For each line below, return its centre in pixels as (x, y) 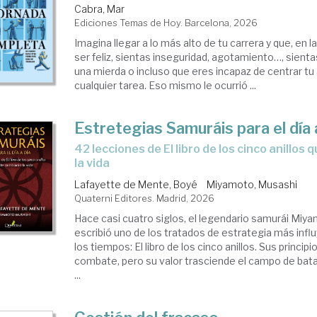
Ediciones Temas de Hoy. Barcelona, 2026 (166, 23)
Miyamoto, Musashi (252, 184)
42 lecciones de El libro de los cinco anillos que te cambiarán (79, 149)
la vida (92, 163)
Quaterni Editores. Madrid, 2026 (145, 198)
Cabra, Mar (100, 9)
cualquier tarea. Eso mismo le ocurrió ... (166, 85)
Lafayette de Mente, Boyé (136, 184)
